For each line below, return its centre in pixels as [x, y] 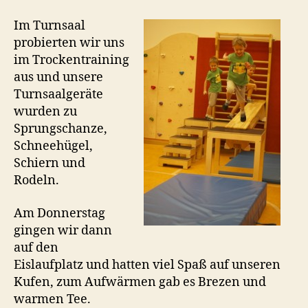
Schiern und [49, 164]
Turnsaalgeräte [58, 95]
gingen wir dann [63, 230]
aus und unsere [58, 78]
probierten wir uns [69, 43]
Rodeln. [36, 181]
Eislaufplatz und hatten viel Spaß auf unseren [147, 265]
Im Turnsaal [49, 26]
